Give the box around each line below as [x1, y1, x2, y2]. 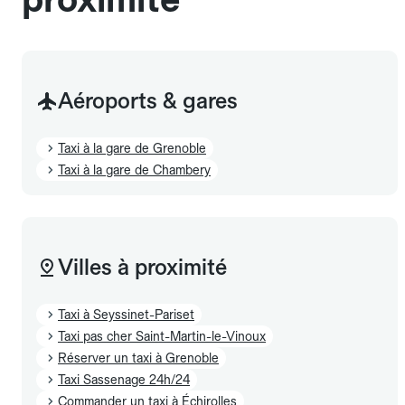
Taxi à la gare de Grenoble [58, 140, 206, 155]
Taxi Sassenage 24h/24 [58, 372, 190, 387]
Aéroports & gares [58, 87, 238, 114]
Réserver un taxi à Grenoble [58, 350, 219, 365]
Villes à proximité [58, 253, 227, 280]
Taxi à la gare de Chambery [58, 162, 211, 177]
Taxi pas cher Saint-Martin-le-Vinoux [58, 328, 266, 344]
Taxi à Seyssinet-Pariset [58, 306, 194, 322]
